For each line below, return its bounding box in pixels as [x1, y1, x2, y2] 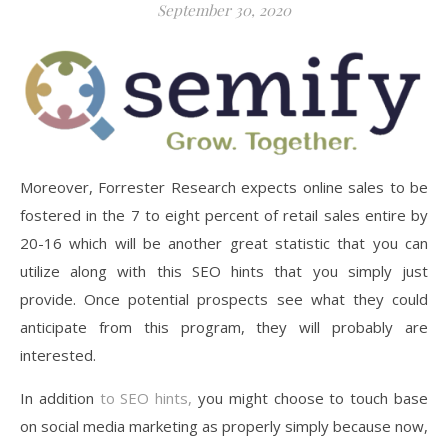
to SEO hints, [99, 388, 199, 409]
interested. [20, 345, 96, 366]
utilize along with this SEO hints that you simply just [20, 261, 428, 282]
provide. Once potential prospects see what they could [20, 289, 428, 310]
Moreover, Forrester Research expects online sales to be [20, 177, 428, 198]
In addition [20, 388, 100, 409]
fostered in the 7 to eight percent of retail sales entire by [20, 205, 428, 226]
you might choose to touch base [198, 388, 429, 409]
